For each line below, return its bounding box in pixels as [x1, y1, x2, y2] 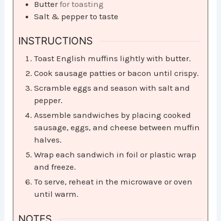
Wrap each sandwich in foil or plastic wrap [34, 149, 197, 160]
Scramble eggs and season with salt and [34, 83, 190, 93]
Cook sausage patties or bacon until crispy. [34, 68, 199, 78]
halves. [34, 135, 62, 145]
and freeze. [34, 162, 76, 172]
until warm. [34, 189, 79, 199]
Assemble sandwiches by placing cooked [34, 110, 191, 120]
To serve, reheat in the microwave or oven [34, 177, 193, 187]
